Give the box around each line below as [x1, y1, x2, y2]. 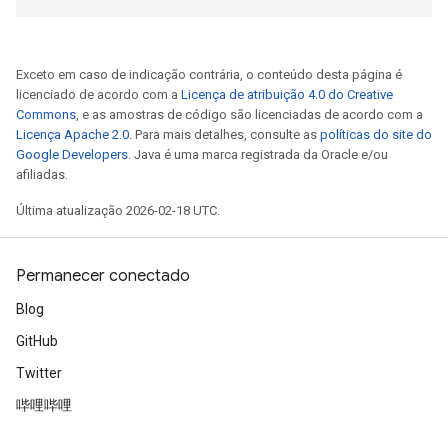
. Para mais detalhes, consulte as [129, 127, 320, 142]
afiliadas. [16, 167, 68, 182]
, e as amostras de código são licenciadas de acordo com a [76, 107, 423, 122]
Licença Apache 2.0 [16, 127, 129, 142]
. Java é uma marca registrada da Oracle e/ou [128, 147, 388, 162]
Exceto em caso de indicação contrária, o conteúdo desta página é [16, 67, 402, 82]
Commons [16, 107, 76, 122]
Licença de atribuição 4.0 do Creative [181, 87, 393, 102]
